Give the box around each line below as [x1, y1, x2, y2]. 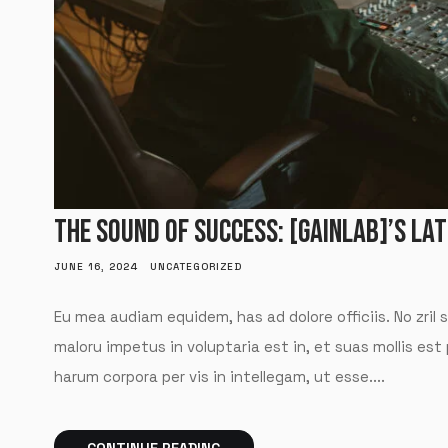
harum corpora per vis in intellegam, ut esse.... [53, 367, 385, 387]
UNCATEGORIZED [149, 260, 242, 274]
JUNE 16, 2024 [53, 260, 138, 274]
